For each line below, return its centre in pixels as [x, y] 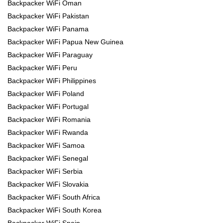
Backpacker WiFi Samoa [46, 146]
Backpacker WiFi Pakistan [48, 16]
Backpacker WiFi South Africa [54, 197]
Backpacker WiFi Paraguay [50, 55]
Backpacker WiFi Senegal [48, 159]
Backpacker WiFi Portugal [48, 107]
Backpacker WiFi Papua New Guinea [65, 42]
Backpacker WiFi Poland [46, 94]
